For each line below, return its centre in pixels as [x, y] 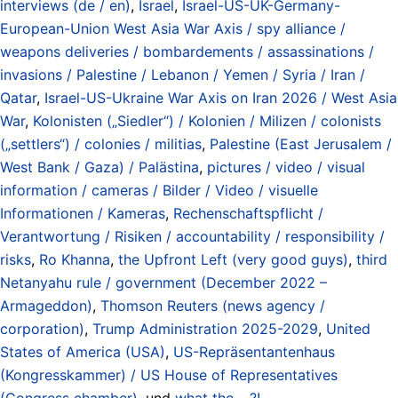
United [348, 328]
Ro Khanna [75, 259]
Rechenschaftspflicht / [248, 213]
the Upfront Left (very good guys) [233, 259]
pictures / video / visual [286, 167]
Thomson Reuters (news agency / [213, 305]
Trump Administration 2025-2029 [205, 328]
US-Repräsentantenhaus [254, 351]
